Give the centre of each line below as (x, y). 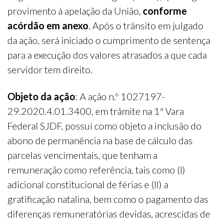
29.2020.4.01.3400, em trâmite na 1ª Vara (96, 111)
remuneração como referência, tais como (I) (96, 170)
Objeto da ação (41, 97)
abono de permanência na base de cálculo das (100, 141)
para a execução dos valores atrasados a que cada (107, 55)
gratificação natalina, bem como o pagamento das (108, 199)
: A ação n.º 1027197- (120, 97)
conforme (165, 11)
